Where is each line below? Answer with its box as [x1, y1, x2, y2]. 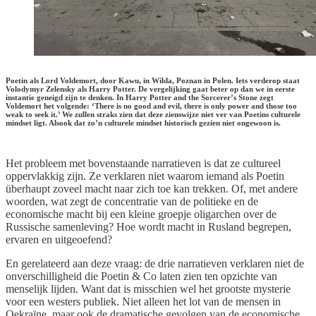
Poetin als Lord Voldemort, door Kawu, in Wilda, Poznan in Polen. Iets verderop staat [6, 76, 300, 85]
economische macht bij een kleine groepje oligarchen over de [6, 208, 276, 221]
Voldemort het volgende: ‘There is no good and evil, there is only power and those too [6, 102, 297, 111]
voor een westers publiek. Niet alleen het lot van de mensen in [6, 296, 281, 308]
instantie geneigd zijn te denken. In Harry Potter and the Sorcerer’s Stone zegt [6, 93, 274, 102]
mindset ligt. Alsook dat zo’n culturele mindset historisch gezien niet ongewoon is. [6, 119, 281, 128]
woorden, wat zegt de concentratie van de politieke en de [6, 195, 258, 208]
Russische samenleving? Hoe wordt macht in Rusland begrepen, [6, 221, 291, 233]
